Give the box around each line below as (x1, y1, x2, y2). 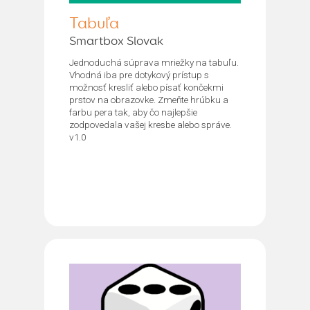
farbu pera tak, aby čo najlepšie (69, 106, 197, 118)
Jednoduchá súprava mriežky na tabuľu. (69, 56, 239, 68)
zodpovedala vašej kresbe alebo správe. (69, 118, 232, 130)
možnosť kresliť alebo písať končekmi (69, 81, 224, 93)
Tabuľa (69, 15, 119, 32)
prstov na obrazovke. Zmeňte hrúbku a (69, 93, 228, 105)
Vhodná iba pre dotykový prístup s (69, 69, 209, 80)
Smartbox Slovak (69, 35, 163, 48)
